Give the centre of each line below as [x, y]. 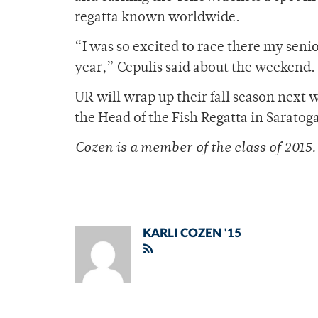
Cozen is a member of [143, 149]
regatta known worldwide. [157, 18]
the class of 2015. [263, 149]
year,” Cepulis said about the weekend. [195, 69]
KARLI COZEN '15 [192, 234]
